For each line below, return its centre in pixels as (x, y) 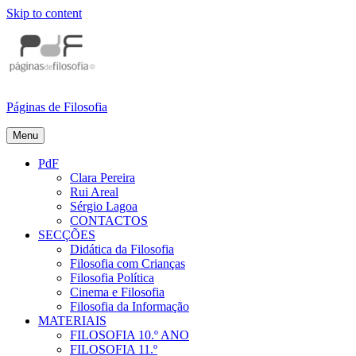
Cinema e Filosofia (117, 292)
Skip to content (44, 13)
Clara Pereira (103, 178)
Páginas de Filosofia (57, 107)
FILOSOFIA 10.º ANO (130, 335)
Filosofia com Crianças (128, 263)
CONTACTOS (109, 221)
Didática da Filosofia (122, 249)
